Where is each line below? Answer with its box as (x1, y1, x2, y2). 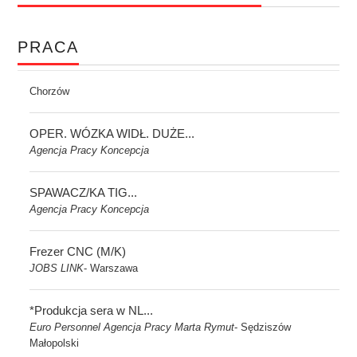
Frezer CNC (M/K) (29, 245, 127, 258)
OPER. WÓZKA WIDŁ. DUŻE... (29, 127, 195, 140)
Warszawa (90, 262, 139, 274)
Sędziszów (241, 321, 292, 333)
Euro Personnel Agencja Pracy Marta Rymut (29, 321, 235, 333)
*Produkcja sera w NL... (29, 304, 154, 317)
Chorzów (29, 85, 70, 97)
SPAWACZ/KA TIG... (29, 186, 138, 199)
